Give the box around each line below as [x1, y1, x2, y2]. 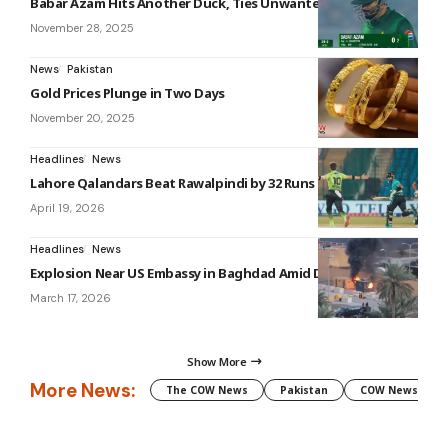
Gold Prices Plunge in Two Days [30, 84, 225, 103]
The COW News [166, 383, 248, 398]
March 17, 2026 [30, 291, 111, 306]
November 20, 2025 [30, 111, 135, 126]
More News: [30, 377, 135, 403]
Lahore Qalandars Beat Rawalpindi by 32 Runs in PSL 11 [30, 174, 370, 193]
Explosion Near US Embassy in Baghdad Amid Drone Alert [30, 264, 388, 283]
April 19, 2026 [30, 201, 105, 216]
